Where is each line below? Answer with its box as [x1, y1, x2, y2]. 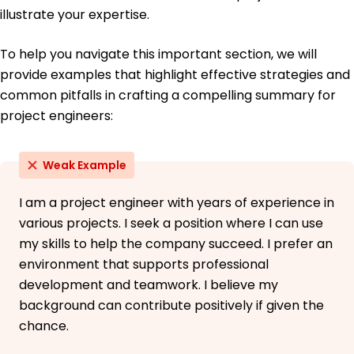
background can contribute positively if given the [19, 296, 324, 315]
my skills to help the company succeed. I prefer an [19, 235, 333, 254]
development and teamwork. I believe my [19, 276, 278, 295]
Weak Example [43, 157, 126, 174]
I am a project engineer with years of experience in [19, 194, 334, 213]
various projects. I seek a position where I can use [19, 214, 323, 233]
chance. [19, 317, 69, 336]
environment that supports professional [19, 255, 269, 274]
